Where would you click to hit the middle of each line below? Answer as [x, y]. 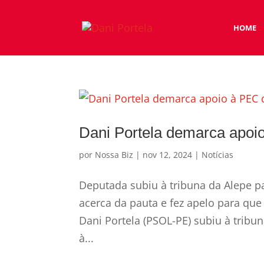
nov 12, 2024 [168, 155]
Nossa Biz [114, 155]
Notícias [218, 155]
